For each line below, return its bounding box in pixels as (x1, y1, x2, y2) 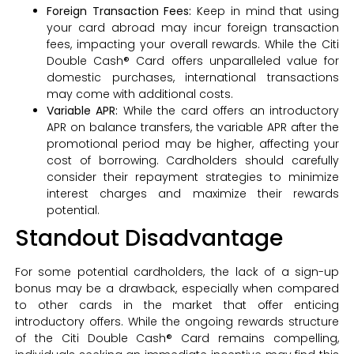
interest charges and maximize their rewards (46, 186, 340, 202)
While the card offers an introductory (122, 103, 340, 119)
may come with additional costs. (46, 86, 233, 103)
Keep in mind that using (191, 3, 340, 20)
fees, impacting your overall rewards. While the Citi (46, 36, 340, 53)
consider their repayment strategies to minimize (46, 169, 340, 186)
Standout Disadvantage (14, 223, 283, 254)
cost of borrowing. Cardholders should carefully (46, 153, 340, 169)
